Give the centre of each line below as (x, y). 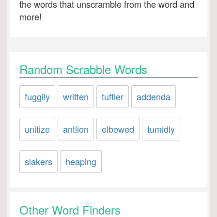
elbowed (118, 129)
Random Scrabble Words (83, 69)
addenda (154, 96)
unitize (37, 129)
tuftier (113, 96)
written (76, 96)
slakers (39, 161)
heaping (81, 161)
